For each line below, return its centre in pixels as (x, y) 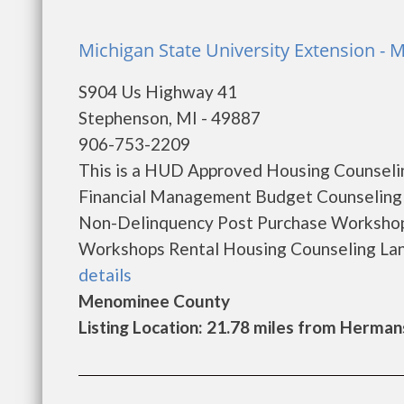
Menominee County (154, 301)
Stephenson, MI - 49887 (170, 118)
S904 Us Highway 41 (158, 92)
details (105, 275)
